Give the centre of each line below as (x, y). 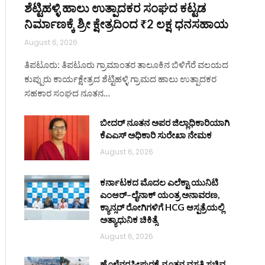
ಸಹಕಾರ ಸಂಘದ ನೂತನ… (67, 93)
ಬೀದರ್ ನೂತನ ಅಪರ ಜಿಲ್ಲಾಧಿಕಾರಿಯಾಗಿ (165, 123)
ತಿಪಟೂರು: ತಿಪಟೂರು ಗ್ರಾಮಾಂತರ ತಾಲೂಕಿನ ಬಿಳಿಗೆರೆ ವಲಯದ (127, 65)
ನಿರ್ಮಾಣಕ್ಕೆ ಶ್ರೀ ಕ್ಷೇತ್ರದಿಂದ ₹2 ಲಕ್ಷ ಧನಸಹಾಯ (127, 24)
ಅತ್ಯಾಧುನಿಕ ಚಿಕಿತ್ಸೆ (129, 220)
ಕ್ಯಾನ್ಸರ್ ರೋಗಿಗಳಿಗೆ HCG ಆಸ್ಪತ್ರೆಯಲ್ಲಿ (162, 207)
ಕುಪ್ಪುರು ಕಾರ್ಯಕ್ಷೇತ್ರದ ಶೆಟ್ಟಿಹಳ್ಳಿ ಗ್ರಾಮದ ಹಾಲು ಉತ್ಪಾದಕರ (121, 79)
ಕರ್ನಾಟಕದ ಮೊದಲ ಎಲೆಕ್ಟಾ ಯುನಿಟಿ (159, 182)
